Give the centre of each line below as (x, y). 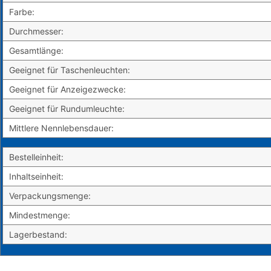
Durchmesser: (36, 31)
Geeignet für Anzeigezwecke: (67, 90)
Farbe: (22, 12)
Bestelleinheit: (36, 157)
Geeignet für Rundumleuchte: (67, 109)
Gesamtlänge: (36, 51)
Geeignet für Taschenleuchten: (70, 70)
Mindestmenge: (40, 215)
